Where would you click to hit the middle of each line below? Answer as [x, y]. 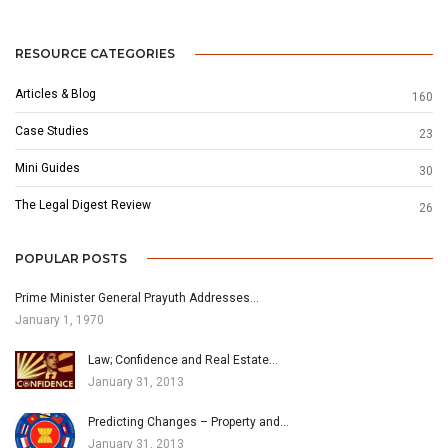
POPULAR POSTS [71, 258]
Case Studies [52, 130]
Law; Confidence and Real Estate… [183, 359]
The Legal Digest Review [83, 204]
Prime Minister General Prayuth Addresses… [137, 297]
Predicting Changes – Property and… [188, 421]
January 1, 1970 [59, 319]
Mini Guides [47, 167]
